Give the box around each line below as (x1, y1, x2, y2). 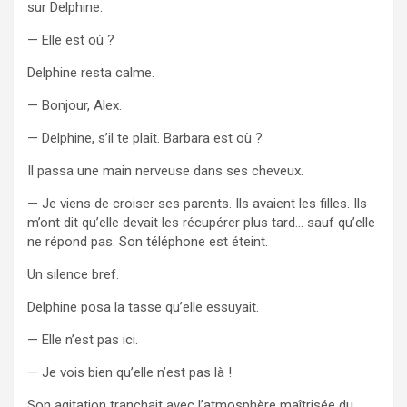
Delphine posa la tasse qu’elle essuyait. (27, 298, 259, 315)
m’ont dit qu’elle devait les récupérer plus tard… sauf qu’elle (27, 213, 375, 231)
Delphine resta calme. (27, 64, 154, 81)
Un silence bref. (27, 265, 119, 283)
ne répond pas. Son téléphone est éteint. (27, 233, 268, 250)
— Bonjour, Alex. (27, 96, 122, 114)
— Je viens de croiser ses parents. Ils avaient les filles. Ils (27, 194, 367, 212)
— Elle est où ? (27, 31, 114, 48)
